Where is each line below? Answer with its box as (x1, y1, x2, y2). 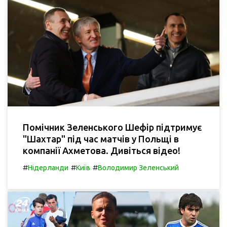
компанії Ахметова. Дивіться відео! (23, 145, 180, 156)
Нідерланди (28, 163, 68, 172)
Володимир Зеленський (98, 163, 179, 172)
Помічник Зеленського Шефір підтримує (23, 122, 202, 132)
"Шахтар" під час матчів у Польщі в (23, 133, 179, 144)
